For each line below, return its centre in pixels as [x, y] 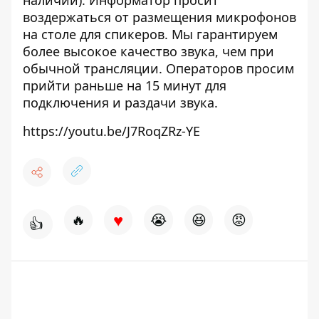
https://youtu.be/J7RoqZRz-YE [111, 131]
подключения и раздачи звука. [120, 103]
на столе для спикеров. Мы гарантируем [150, 35]
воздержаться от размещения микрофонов [159, 17]
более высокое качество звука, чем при [148, 52]
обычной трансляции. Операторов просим [158, 69]
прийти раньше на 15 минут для [125, 86]
